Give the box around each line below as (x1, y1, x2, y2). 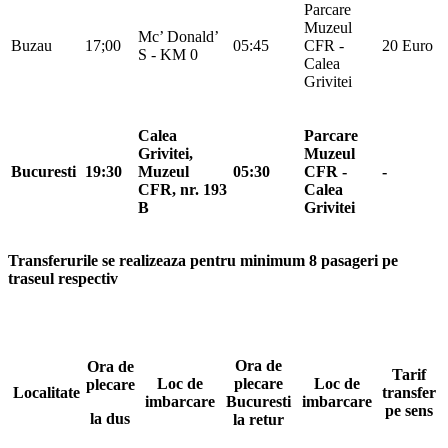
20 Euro (382, 36, 433, 54)
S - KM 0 (138, 45, 198, 63)
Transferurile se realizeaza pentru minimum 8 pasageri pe (8, 251, 398, 269)
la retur (233, 410, 284, 428)
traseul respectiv (8, 269, 118, 287)
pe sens (385, 401, 433, 419)
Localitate (12, 383, 80, 401)
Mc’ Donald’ (138, 27, 218, 45)
